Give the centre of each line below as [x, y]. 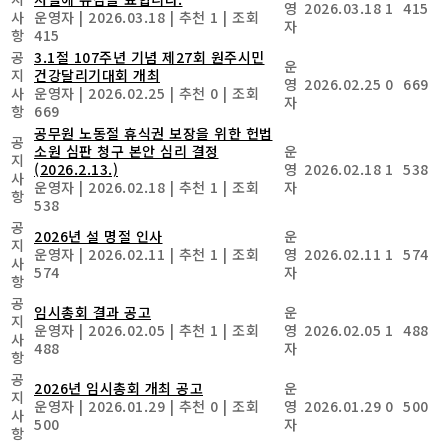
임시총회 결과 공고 [92, 311]
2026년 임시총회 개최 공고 [118, 387]
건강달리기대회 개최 [97, 74]
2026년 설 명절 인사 [98, 235]
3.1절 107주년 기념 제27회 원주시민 [149, 56]
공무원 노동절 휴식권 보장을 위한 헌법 [153, 132]
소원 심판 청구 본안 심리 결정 [126, 150]
